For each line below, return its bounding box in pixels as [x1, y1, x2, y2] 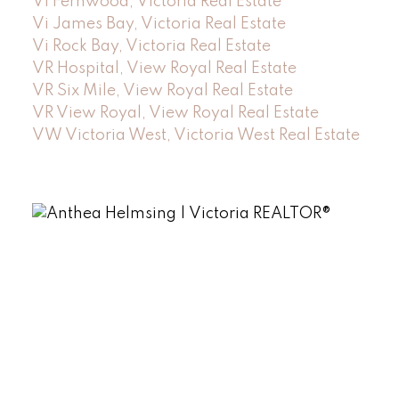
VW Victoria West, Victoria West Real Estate [31, 126, 360, 143]
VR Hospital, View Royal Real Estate [31, 60, 297, 77]
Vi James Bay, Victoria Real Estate [31, 15, 286, 32]
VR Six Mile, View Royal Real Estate [31, 82, 293, 99]
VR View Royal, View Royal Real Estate [31, 104, 319, 121]
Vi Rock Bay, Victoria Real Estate [31, 37, 271, 54]
